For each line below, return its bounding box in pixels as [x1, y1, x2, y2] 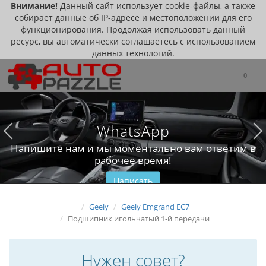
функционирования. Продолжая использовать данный [21, 24, 245, 35]
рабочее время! [94, 153, 172, 166]
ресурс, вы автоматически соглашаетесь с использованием [11, 36, 255, 47]
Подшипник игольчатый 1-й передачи [67, 213, 210, 224]
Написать [113, 175, 153, 186]
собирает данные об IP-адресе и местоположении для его [14, 12, 252, 23]
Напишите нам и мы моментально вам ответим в [10, 141, 256, 154]
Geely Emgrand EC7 [121, 201, 189, 212]
